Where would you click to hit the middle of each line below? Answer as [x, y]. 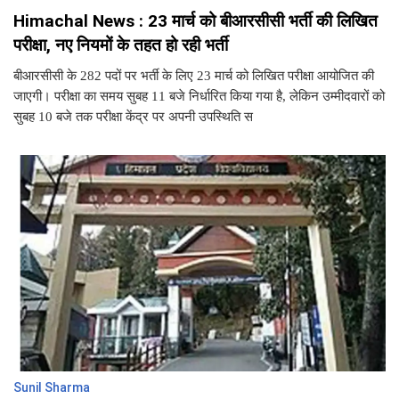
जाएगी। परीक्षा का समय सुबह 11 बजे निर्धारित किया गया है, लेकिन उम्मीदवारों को [199, 96]
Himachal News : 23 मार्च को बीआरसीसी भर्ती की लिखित [195, 20]
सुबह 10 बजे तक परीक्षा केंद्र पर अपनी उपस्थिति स [133, 116]
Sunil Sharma [52, 388]
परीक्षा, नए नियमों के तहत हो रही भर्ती [121, 45]
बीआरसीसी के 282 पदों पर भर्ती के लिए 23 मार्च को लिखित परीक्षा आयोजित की [194, 75]
